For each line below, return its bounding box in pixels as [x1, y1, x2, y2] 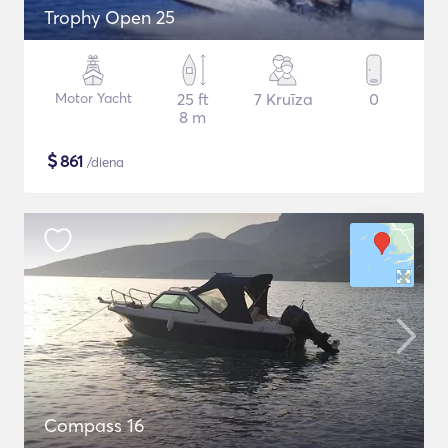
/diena [83, 154, 124, 170]
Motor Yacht [54, 89, 132, 107]
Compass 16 [44, 414, 144, 437]
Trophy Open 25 [44, 6, 175, 29]
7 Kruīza [253, 89, 313, 109]
